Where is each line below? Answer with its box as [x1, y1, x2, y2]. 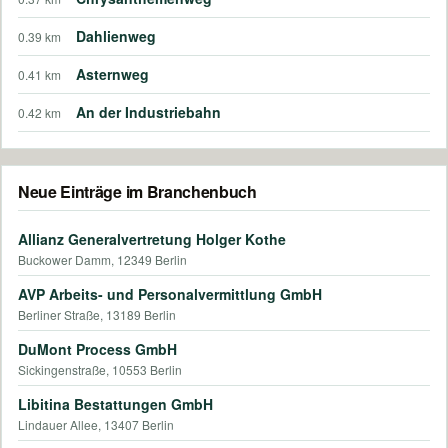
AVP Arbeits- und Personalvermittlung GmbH [18, 284, 322, 305]
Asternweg [76, 64, 149, 85]
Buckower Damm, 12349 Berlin [18, 251, 187, 269]
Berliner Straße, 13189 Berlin [18, 306, 176, 324]
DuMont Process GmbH [18, 339, 177, 360]
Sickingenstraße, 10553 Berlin [18, 361, 182, 379]
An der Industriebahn [76, 102, 221, 123]
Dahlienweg [76, 26, 156, 47]
